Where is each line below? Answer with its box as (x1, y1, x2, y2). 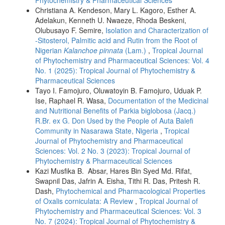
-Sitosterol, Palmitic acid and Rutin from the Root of (35, 35, 197, 45)
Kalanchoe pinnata (64, 45, 123, 55)
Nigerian (35, 45, 64, 55)
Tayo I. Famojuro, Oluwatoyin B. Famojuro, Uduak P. (35, 85, 202, 95)
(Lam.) (123, 45, 148, 55)
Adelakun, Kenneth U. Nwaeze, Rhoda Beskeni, (35, 15, 186, 25)
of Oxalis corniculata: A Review (35, 195, 135, 206)
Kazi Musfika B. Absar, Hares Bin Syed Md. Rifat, (35, 165, 192, 176)
